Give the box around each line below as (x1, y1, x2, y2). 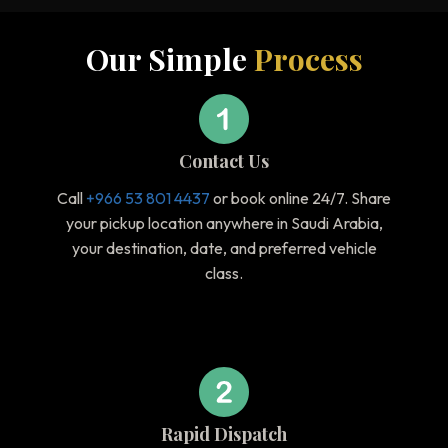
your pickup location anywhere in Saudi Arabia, (65, 213, 383, 234)
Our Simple (85, 39, 247, 80)
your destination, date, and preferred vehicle (71, 238, 377, 259)
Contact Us (179, 149, 269, 174)
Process (253, 39, 363, 80)
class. (205, 263, 243, 284)
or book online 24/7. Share (210, 188, 391, 209)
